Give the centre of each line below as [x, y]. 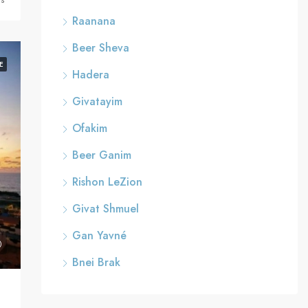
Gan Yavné [99, 235]
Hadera [90, 75]
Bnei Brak [96, 262]
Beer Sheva [100, 48]
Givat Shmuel [105, 209]
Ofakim [89, 128]
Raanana [93, 21]
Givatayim [97, 101]
